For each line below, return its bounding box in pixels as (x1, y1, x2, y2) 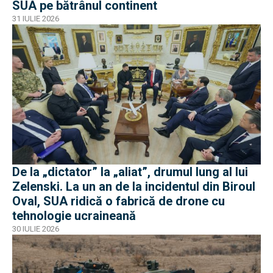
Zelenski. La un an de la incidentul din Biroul (12, 179, 255, 194)
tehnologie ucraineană (12, 208, 136, 223)
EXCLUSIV (12, 235, 68, 250)
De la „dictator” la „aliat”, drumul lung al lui (12, 164, 248, 179)
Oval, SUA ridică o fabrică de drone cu (12, 193, 225, 208)
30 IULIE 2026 (12, 224, 59, 233)
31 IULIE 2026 (12, 14, 59, 24)
